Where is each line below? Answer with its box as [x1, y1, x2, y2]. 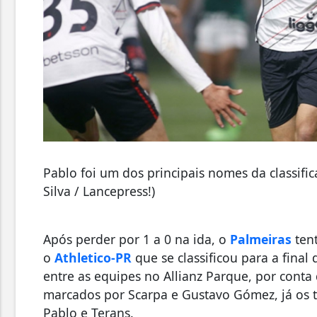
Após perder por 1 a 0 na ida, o [43, 231, 230, 248]
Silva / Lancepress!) [43, 183, 155, 200]
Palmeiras [230, 231, 292, 248]
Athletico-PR [54, 249, 132, 267]
